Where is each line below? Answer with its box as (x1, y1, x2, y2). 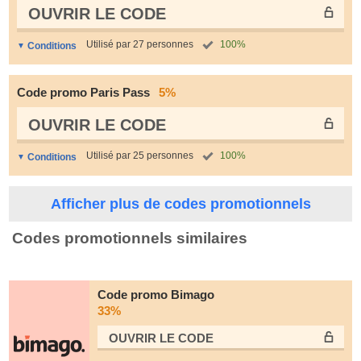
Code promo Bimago (98, 288, 214, 301)
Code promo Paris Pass (17, 85, 153, 99)
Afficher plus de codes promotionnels (50, 196, 311, 212)
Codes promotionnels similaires (12, 230, 247, 247)
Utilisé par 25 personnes (86, 150, 193, 161)
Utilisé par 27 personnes (86, 39, 193, 50)
